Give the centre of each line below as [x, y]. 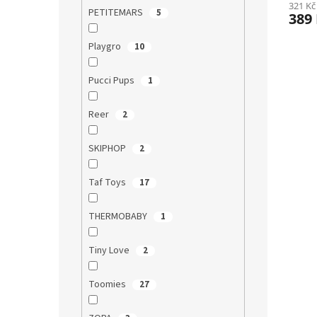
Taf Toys [108, 183]
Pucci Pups [112, 81]
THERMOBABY [119, 217]
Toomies [108, 285]
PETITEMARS [116, 13]
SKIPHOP [108, 149]
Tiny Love [110, 251]
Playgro [105, 47]
